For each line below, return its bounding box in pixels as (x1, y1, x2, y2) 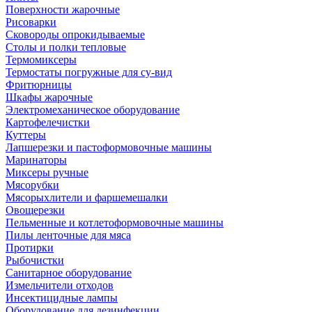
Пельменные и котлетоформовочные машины (6, 217, 224, 228)
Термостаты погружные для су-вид (6, 66, 172, 78)
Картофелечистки (6, 116, 90, 128)
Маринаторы (6, 154, 67, 166)
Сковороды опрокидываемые (6, 29, 145, 40)
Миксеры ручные (6, 166, 88, 178)
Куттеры (6, 129, 46, 141)
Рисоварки (6, 16, 56, 28)
